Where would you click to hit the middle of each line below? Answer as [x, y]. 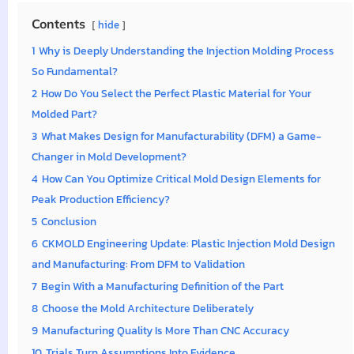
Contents [58, 23]
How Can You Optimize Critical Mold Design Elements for [181, 178]
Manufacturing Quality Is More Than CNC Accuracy [166, 330]
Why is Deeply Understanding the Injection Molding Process [186, 50]
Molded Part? [64, 113]
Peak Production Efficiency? [101, 199]
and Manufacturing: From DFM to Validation [138, 264]
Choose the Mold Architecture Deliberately [148, 308]
